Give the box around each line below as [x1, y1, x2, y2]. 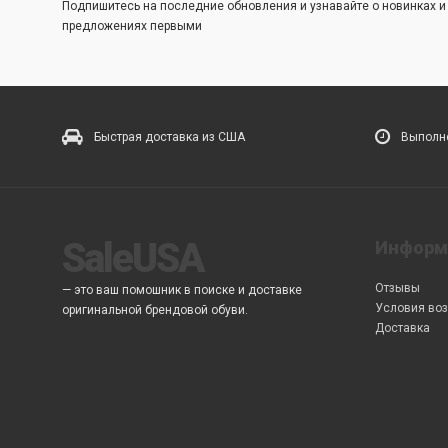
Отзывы [374, 281, 420, 295]
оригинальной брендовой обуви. [62, 303, 248, 317]
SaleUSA [62, 235, 204, 282]
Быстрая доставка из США [94, 130, 245, 144]
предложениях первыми [62, 19, 202, 33]
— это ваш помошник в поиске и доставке [62, 283, 302, 297]
